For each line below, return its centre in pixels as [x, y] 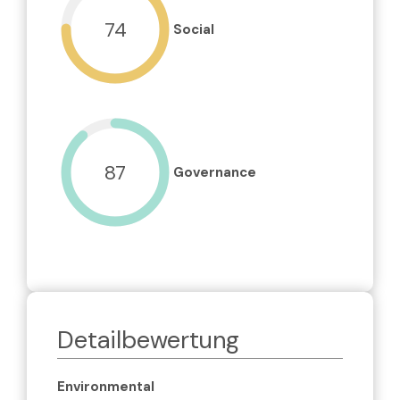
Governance [215, 172]
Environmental [106, 387]
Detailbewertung [148, 340]
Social [194, 29]
